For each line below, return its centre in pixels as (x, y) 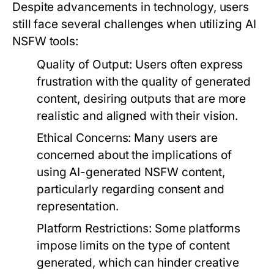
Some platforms (196, 229)
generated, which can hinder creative (138, 263)
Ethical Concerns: (84, 138)
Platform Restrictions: (94, 229)
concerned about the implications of (134, 155)
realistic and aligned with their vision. (138, 116)
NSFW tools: (45, 42)
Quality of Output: (85, 65)
